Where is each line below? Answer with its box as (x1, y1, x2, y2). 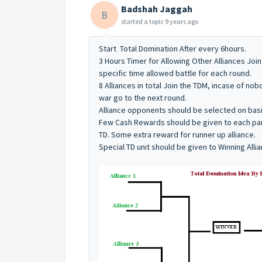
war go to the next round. (99, 92, 188, 104)
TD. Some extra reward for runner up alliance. (99, 129, 256, 140)
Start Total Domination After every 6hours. (99, 43, 246, 54)
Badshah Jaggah (121, 3, 192, 15)
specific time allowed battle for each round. (99, 68, 251, 79)
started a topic (121, 17, 165, 26)
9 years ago (165, 17, 198, 26)
